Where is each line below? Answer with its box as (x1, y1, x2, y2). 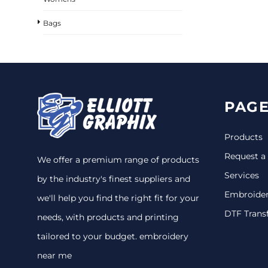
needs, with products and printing (37, 211, 179, 223)
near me (37, 249, 72, 261)
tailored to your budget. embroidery (37, 230, 188, 242)
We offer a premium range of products (37, 154, 199, 165)
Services (224, 169, 259, 181)
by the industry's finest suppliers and (37, 173, 190, 184)
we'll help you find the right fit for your (37, 192, 199, 203)
